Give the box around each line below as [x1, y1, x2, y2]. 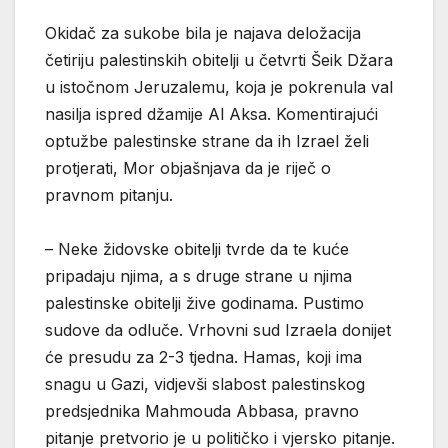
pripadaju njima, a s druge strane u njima [45, 265, 352, 286]
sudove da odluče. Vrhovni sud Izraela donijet [45, 319, 391, 340]
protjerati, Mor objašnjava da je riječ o [45, 157, 331, 178]
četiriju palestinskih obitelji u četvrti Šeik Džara [45, 49, 393, 70]
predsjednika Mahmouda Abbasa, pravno [45, 400, 359, 421]
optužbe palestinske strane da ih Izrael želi [45, 130, 369, 151]
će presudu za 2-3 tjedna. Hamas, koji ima [45, 346, 362, 367]
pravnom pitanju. [45, 184, 178, 205]
